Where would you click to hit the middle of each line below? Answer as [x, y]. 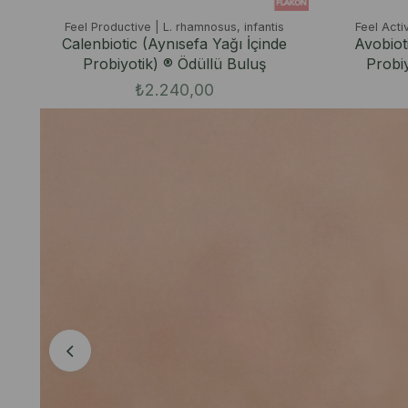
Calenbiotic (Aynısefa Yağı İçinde [174, 43]
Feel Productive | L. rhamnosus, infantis [174, 26]
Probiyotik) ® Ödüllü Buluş [174, 63]
